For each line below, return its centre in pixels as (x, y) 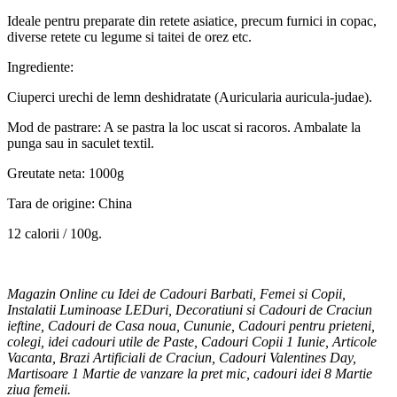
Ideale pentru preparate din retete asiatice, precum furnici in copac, (192, 21)
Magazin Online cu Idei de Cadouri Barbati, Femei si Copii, (176, 294)
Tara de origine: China (70, 204)
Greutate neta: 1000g (66, 174)
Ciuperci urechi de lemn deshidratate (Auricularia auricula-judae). (190, 97)
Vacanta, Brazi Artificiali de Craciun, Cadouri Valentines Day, (182, 358)
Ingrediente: (40, 67)
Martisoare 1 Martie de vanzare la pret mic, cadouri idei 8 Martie (190, 374)
